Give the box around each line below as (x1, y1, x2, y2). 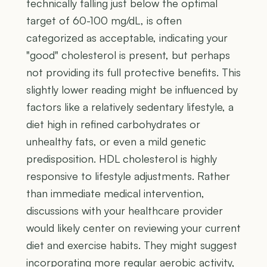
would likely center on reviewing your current (26, 221, 241, 235)
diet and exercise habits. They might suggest (26, 238, 237, 252)
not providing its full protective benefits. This (26, 66, 241, 79)
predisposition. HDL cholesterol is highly (26, 152, 217, 166)
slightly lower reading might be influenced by (26, 83, 238, 97)
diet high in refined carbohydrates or (26, 117, 200, 131)
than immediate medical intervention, (26, 187, 204, 200)
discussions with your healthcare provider (26, 204, 223, 218)
